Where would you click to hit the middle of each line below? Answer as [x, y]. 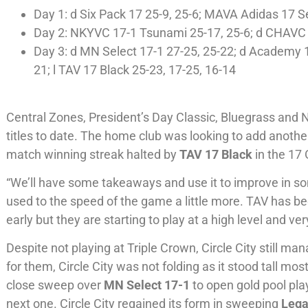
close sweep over [55, 285]
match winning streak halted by [93, 154]
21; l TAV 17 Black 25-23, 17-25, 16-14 [135, 70]
